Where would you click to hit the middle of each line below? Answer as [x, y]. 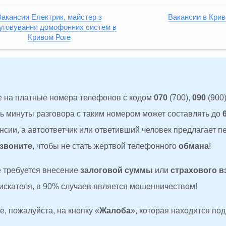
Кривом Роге [49, 38]
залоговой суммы [117, 171]
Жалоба [115, 211]
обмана [194, 146]
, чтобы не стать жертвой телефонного [105, 146]
